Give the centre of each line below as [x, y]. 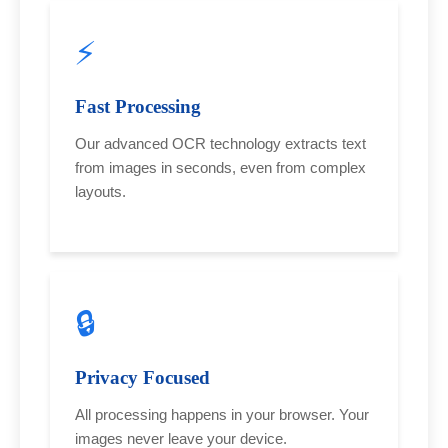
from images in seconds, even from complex [220, 168]
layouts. [100, 192]
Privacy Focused [142, 377]
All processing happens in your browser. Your [222, 414]
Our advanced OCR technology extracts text [220, 144]
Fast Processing [138, 107]
